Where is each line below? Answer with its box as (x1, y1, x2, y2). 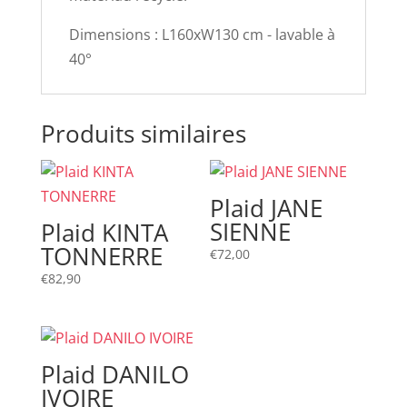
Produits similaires (40, 117, 246, 150)
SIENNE (210, 215, 292, 248)
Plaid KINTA (40, 216, 168, 249)
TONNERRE (40, 240, 163, 273)
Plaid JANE (210, 192, 323, 224)
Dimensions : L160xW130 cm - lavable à (68, 25, 335, 45)
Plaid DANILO (40, 358, 189, 392)
